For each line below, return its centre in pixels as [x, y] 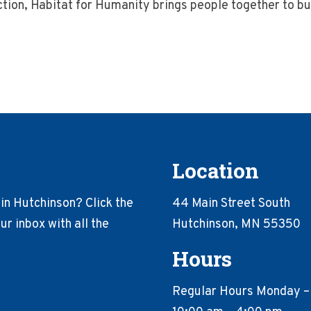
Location [216, 170]
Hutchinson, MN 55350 [236, 225]
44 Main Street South [231, 204]
